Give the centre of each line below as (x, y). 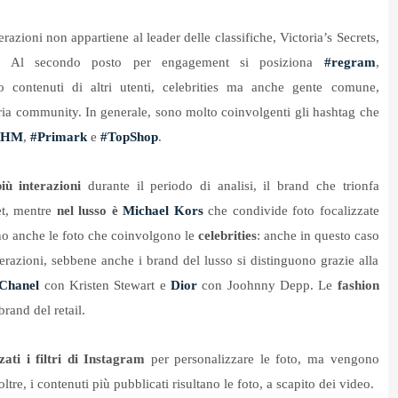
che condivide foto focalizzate (291, 211)
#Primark (60, 137)
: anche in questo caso (318, 236)
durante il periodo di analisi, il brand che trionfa (230, 186)
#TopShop (129, 137)
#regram (350, 63)
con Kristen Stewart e (105, 286)
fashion (358, 286)
